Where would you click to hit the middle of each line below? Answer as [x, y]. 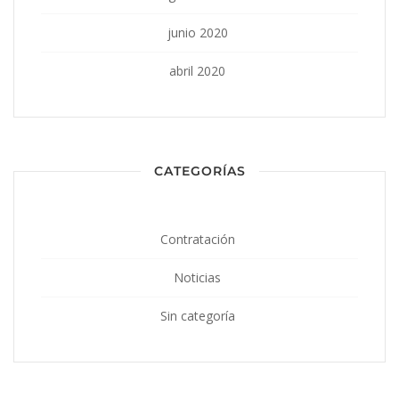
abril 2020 [197, 70]
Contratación [197, 239]
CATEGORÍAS [199, 171]
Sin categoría [197, 315]
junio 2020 [197, 32]
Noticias [197, 277]
